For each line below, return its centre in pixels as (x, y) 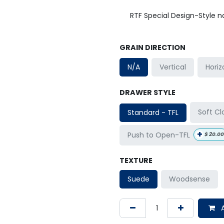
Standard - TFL (153, 112)
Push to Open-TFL (159, 135)
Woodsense (190, 179)
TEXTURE (136, 161)
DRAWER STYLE (147, 93)
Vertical (173, 67)
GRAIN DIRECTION (152, 48)
